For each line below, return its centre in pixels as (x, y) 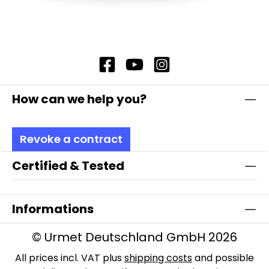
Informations (53, 209)
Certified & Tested (68, 166)
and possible (223, 258)
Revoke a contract (71, 139)
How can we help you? (79, 99)
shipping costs (158, 258)
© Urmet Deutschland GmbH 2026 (134, 237)
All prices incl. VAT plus (70, 258)
